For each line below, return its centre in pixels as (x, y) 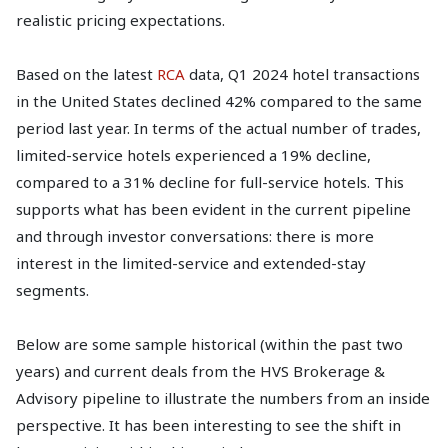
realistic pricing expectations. (120, 20)
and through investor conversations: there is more (195, 236)
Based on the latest (86, 74)
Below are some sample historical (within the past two (209, 344)
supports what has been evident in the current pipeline (213, 209)
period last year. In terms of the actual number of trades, (218, 128)
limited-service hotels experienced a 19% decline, (193, 155)
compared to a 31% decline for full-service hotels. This (210, 182)
